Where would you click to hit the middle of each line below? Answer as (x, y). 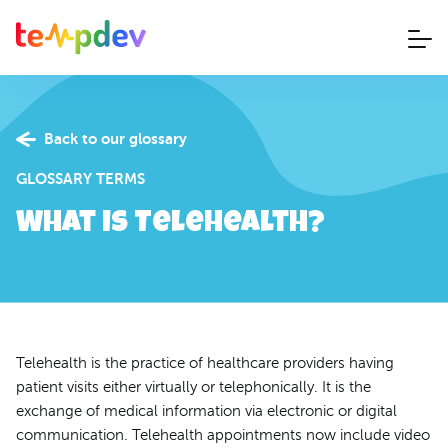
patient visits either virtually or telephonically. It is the (193, 386)
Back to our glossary (115, 138)
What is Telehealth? (170, 224)
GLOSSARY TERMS (80, 178)
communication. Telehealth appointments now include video (223, 434)
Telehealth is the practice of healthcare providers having (205, 362)
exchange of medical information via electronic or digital (206, 410)
